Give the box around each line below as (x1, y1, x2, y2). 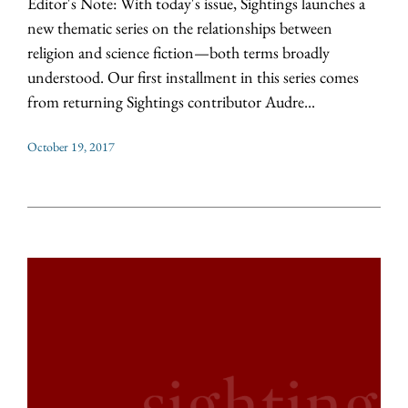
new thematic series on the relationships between (27, 17, 332, 39)
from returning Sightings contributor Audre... (27, 91, 315, 113)
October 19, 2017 (27, 138, 115, 156)
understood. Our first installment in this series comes (27, 66, 359, 88)
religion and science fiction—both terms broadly (27, 42, 330, 64)
